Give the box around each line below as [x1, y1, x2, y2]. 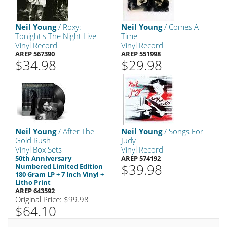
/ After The [56, 126, 94, 136]
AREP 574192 [121, 154, 161, 163]
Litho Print [15, 178, 51, 187]
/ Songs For [162, 126, 203, 136]
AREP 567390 [15, 49, 55, 58]
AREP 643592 [15, 186, 55, 195]
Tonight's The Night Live [15, 31, 96, 41]
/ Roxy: [56, 22, 81, 32]
